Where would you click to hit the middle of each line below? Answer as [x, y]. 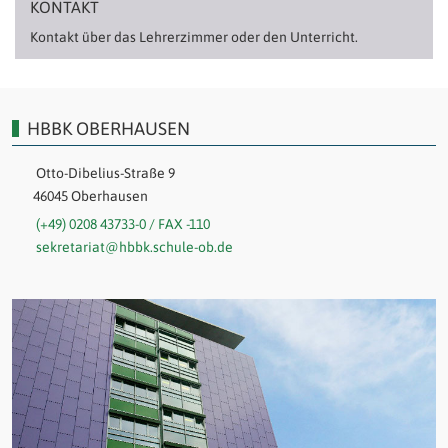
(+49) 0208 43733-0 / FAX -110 [122, 223]
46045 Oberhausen [80, 196]
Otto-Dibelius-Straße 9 [102, 173]
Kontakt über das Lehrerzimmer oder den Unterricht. [194, 37]
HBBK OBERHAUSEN [109, 129]
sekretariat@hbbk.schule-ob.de [134, 246]
